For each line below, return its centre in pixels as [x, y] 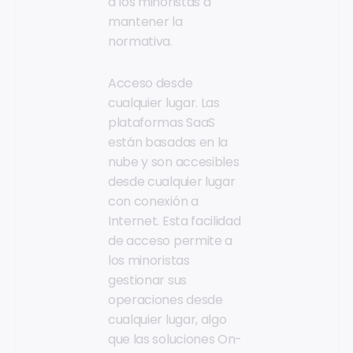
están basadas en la [168, 143]
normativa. [140, 41]
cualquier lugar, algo [167, 320]
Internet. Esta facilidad [175, 221]
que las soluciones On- [175, 340]
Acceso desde [150, 84]
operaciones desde [165, 300]
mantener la [145, 21]
